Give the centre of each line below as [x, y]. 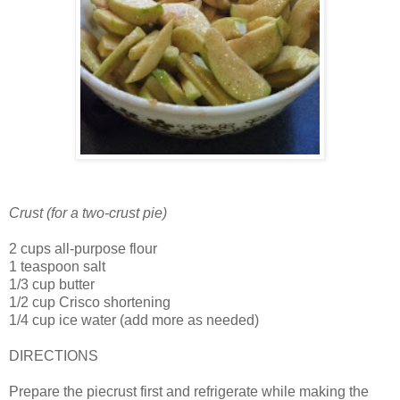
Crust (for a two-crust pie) [88, 212]
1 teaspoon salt [57, 266]
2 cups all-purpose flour [83, 248]
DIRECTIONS [54, 355]
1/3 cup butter [52, 284]
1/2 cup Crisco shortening [90, 302]
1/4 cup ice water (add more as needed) [134, 320]
